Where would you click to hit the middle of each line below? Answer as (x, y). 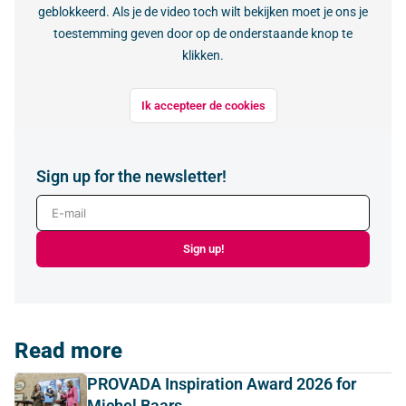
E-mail (55, 205)
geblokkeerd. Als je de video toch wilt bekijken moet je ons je (203, 12)
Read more (68, 350)
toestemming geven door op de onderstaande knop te (203, 34)
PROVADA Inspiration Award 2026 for (222, 383)
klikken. (203, 56)
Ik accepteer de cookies (203, 106)
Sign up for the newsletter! (131, 176)
